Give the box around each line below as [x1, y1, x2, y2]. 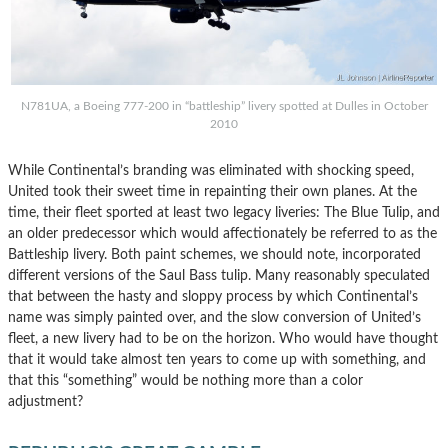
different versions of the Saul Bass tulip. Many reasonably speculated [8, 268, 430, 284]
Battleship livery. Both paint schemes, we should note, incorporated [8, 247, 421, 263]
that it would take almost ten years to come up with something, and [8, 352, 426, 368]
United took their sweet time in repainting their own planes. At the [8, 184, 417, 200]
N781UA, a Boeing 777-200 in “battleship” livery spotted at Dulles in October [20, 100, 428, 113]
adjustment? [8, 394, 83, 410]
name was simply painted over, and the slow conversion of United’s [8, 310, 421, 326]
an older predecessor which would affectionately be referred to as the [8, 226, 437, 242]
